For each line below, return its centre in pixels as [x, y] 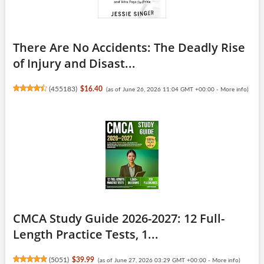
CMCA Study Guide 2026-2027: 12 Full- [118, 218]
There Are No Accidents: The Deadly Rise [129, 47]
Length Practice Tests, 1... [85, 234]
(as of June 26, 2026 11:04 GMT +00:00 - [163, 89]
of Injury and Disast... [74, 63]
